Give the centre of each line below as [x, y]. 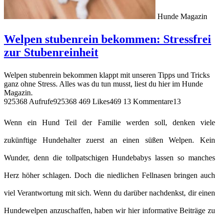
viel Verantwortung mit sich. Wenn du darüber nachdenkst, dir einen [109, 193]
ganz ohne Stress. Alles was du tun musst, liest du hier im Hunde [103, 84]
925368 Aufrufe [29, 101]
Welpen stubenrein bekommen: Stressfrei [108, 39]
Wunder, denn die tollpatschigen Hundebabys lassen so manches [109, 157]
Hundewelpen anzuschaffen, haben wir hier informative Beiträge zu [109, 210]
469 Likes [94, 101]
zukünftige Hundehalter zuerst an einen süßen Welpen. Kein [109, 140]
